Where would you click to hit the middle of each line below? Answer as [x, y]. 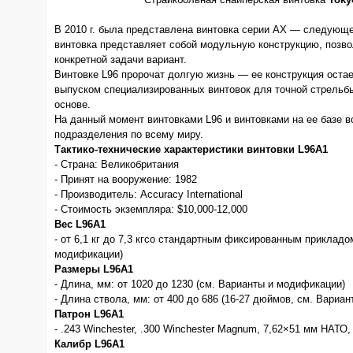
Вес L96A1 [80, 224]
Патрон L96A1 [89, 314]
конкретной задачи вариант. [121, 59]
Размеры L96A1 [94, 269]
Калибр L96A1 [89, 344]
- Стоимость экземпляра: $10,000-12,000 [151, 209]
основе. [72, 104]
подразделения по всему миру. [129, 134]
